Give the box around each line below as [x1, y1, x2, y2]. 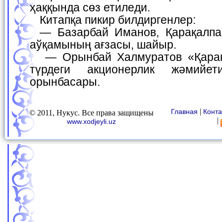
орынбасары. [30, 75, 100, 88]
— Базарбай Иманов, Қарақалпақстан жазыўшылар [40, 25, 51, 39]
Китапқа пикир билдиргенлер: [46, 13, 196, 26]
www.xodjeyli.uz [66, 117, 116, 125]
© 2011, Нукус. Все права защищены [29, 109, 154, 117]
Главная [171, 108, 198, 115]
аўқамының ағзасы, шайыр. [30, 38, 176, 51]
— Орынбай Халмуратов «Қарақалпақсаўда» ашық [40, 50, 57, 63]
